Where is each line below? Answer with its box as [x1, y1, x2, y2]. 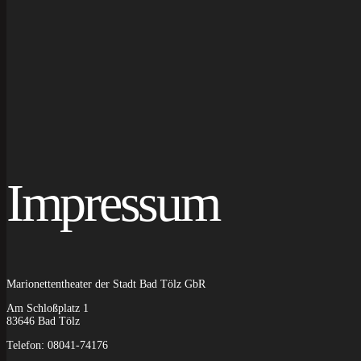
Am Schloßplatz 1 [6, 301, 89, 314]
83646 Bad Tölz [6, 314, 80, 327]
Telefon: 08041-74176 [6, 338, 108, 351]
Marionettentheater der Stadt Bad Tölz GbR [6, 277, 205, 290]
